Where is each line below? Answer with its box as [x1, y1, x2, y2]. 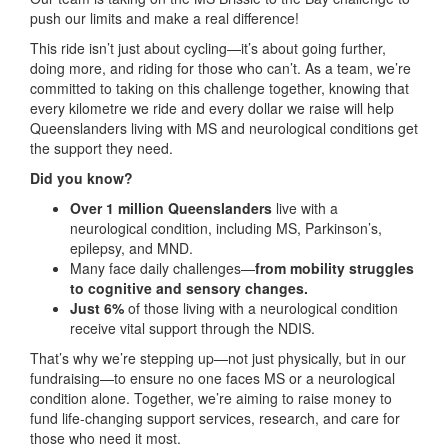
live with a [272, 197, 338, 218]
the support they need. [30, 137, 173, 158]
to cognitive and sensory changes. [70, 277, 308, 298]
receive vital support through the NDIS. [70, 317, 315, 338]
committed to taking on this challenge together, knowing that [30, 77, 409, 98]
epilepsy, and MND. [70, 237, 193, 258]
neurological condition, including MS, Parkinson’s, [70, 217, 382, 238]
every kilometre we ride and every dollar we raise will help [30, 97, 394, 118]
